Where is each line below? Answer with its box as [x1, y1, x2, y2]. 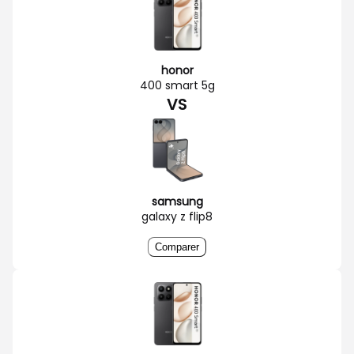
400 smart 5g [139, 77, 215, 93]
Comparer [155, 240, 199, 253]
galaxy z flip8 [141, 208, 213, 224]
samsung [151, 193, 203, 209]
